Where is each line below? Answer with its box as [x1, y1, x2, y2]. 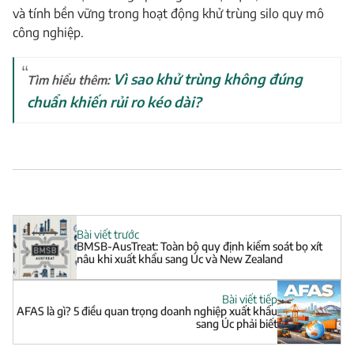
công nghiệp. [13, 24, 84, 40]
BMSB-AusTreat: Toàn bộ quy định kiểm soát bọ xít [77, 239, 322, 254]
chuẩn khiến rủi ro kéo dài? [27, 92, 201, 111]
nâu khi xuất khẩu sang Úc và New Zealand [77, 252, 283, 266]
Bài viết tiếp [222, 292, 277, 307]
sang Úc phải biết [196, 317, 277, 331]
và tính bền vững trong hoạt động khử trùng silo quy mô [13, 5, 324, 21]
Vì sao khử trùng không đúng [113, 70, 303, 88]
